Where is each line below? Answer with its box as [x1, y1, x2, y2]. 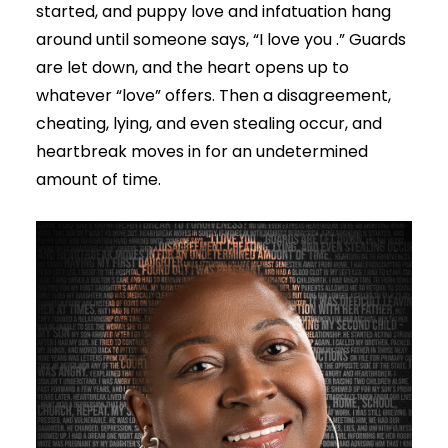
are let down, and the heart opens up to [36, 56, 349, 79]
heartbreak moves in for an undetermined [36, 140, 368, 163]
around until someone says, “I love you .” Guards [36, 28, 406, 51]
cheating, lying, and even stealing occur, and [36, 112, 382, 135]
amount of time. [36, 168, 165, 191]
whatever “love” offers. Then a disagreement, [36, 84, 391, 107]
